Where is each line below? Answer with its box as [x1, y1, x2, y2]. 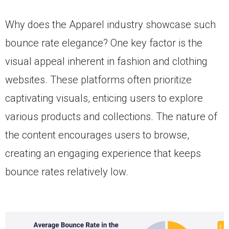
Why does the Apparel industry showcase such [5, 18, 216, 31]
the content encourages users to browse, [5, 129, 189, 142]
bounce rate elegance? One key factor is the [5, 37, 202, 50]
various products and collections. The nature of [5, 110, 217, 123]
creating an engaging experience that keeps [5, 147, 201, 160]
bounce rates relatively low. [5, 166, 128, 178]
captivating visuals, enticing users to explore [5, 92, 203, 105]
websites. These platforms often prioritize [5, 74, 192, 86]
